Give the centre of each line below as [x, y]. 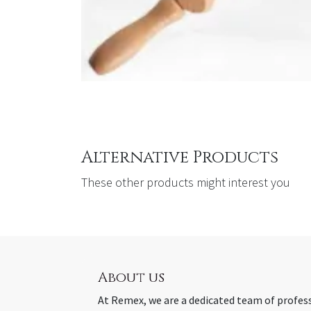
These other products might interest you [186, 182]
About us [131, 277]
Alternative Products [180, 157]
